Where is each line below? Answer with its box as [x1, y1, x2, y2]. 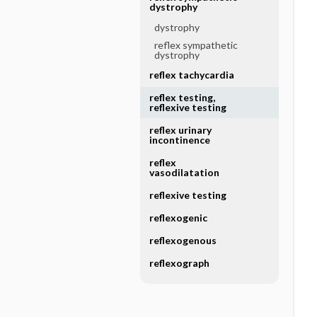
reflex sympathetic [154, 39, 238, 51]
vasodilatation [149, 166, 219, 178]
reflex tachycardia [149, 69, 234, 81]
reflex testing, [149, 91, 215, 103]
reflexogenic [149, 212, 207, 224]
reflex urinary [149, 124, 212, 136]
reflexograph [149, 257, 209, 269]
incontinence [149, 134, 210, 146]
